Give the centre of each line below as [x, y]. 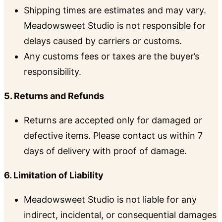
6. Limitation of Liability [54, 175]
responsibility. [53, 72]
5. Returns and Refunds [54, 96]
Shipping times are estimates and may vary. [115, 10]
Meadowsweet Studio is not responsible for [115, 26]
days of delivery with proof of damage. [105, 151]
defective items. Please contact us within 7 [113, 136]
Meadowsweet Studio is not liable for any [110, 200]
